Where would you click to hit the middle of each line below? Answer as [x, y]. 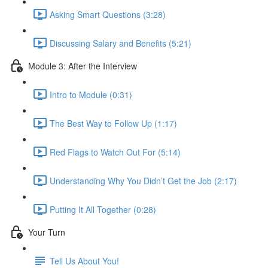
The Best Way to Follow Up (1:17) [113, 123]
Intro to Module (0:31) [91, 94]
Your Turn [47, 232]
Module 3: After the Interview [83, 66]
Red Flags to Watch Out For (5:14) [115, 152]
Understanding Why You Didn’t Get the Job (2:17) [143, 180]
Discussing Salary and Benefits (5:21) [121, 43]
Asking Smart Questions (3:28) [108, 14]
